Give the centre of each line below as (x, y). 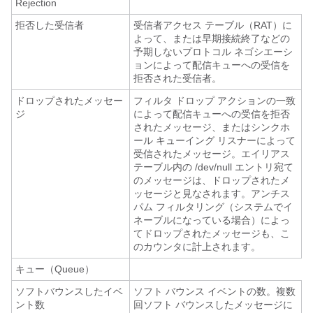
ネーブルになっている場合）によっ (212, 220)
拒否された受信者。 (177, 78)
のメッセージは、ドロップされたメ (212, 180)
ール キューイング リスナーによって (214, 140)
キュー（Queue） (55, 269)
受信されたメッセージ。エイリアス (212, 154)
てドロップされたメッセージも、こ (212, 233)
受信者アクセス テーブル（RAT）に (213, 25)
